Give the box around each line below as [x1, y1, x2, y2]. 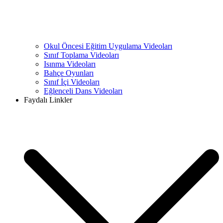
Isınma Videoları [44, 60, 96, 68]
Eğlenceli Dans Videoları [44, 87, 122, 95]
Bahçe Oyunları [44, 69, 94, 77]
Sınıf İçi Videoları [44, 78, 100, 86]
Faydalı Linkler [24, 96, 72, 104]
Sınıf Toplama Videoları [44, 51, 119, 59]
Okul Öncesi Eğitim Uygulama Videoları [44, 42, 172, 50]
